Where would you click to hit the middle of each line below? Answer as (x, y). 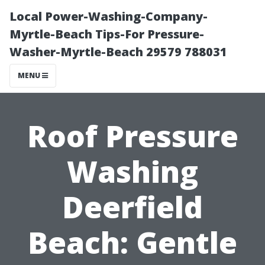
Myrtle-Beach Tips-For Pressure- (107, 34)
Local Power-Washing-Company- (109, 16)
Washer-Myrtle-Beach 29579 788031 (118, 52)
